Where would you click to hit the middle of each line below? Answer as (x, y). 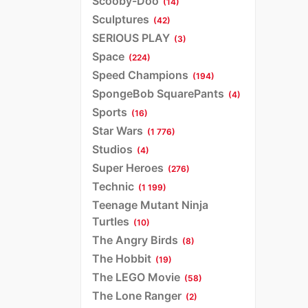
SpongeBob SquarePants (158, 93)
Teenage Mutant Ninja (150, 205)
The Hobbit (122, 258)
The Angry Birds (135, 240)
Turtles (111, 221)
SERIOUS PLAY (131, 37)
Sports (110, 112)
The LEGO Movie (136, 277)
